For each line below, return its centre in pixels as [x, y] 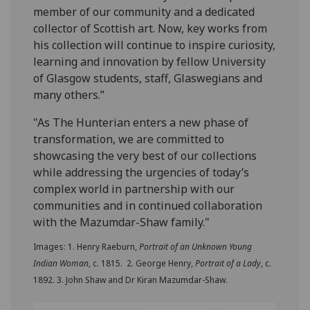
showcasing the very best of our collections [145, 155]
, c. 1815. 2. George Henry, [142, 263]
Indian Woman [61, 263]
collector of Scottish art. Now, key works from [151, 28]
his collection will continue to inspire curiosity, [155, 45]
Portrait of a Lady [228, 263]
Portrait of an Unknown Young [196, 246]
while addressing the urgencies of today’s [142, 172]
